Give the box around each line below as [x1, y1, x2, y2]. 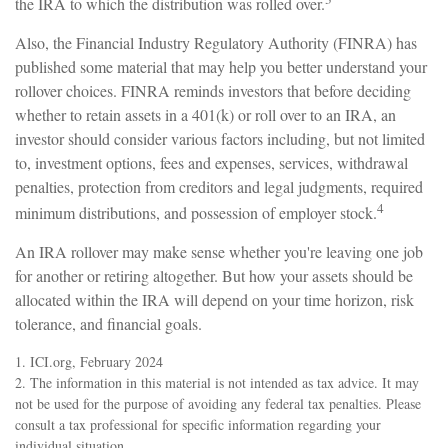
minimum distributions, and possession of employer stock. [15, 202, 377, 224]
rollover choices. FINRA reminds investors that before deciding [15, 79, 411, 101]
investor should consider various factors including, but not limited [15, 127, 425, 149]
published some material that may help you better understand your [15, 55, 427, 77]
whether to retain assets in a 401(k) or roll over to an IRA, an [15, 103, 396, 125]
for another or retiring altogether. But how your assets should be [15, 265, 413, 287]
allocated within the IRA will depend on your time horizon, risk [15, 289, 414, 311]
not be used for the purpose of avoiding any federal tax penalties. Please [15, 394, 421, 414]
